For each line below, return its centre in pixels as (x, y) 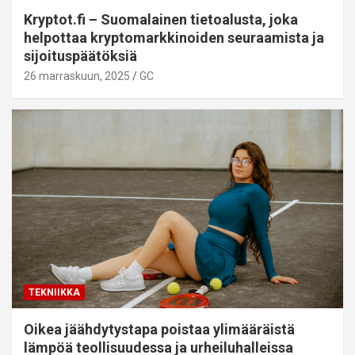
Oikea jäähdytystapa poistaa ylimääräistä (159, 330)
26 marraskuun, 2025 (77, 76)
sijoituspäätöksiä (80, 56)
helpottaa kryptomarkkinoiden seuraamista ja (174, 38)
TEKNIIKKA (54, 293)
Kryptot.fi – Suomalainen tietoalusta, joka (161, 20)
